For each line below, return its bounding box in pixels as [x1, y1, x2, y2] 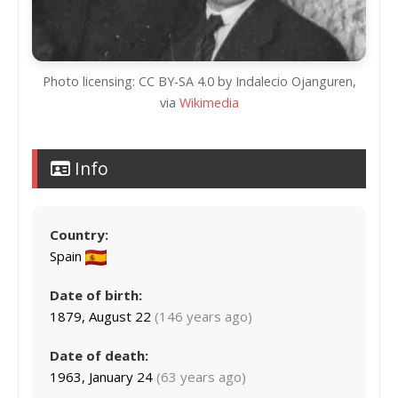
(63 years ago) [156, 367, 246, 386]
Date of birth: [50, 285, 142, 304]
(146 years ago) [155, 306, 252, 325]
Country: [50, 225, 108, 243]
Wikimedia [179, 93, 239, 111]
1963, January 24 [50, 367, 156, 386]
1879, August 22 [50, 306, 155, 325]
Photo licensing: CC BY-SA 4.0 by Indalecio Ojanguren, [42, 72, 356, 90]
